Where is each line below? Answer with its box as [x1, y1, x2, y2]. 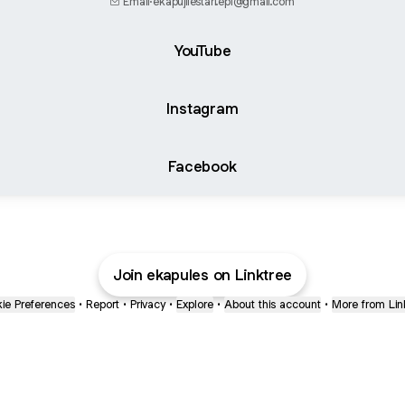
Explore [176, 297, 213, 312]
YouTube [174, 40, 231, 61]
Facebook [168, 155, 237, 176]
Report [86, 297, 119, 312]
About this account [224, 297, 321, 312]
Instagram [166, 98, 239, 118]
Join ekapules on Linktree [113, 265, 292, 285]
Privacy [130, 297, 165, 312]
